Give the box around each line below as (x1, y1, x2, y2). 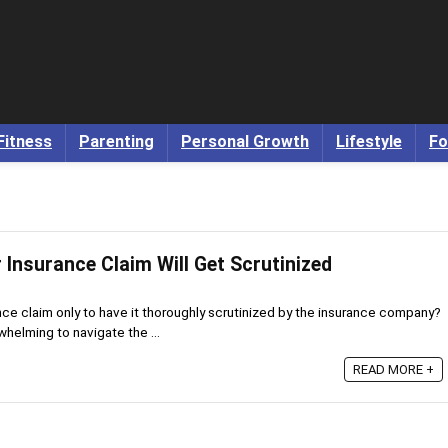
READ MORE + (353, 362, 434, 377)
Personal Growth (181, 132, 309, 151)
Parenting (79, 132, 154, 151)
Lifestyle (336, 132, 402, 151)
